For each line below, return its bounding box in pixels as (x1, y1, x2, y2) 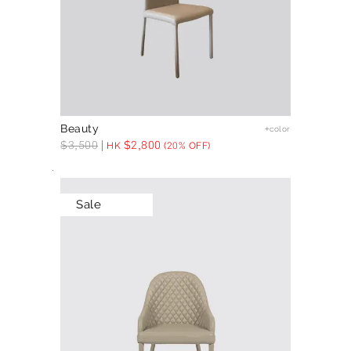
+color (264, 125, 291, 134)
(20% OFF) (161, 140, 211, 152)
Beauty (60, 122, 100, 136)
